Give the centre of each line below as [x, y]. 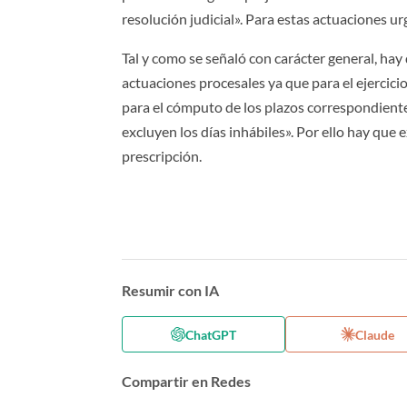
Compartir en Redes [187, 381]
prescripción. [162, 156]
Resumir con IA [171, 290]
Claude [374, 334]
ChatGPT [211, 334]
